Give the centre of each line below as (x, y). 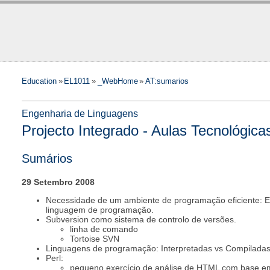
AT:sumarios (167, 81)
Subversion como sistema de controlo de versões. (141, 219)
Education (39, 81)
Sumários (47, 159)
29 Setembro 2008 (58, 182)
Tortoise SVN (95, 238)
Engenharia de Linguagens (80, 113)
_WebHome (118, 81)
